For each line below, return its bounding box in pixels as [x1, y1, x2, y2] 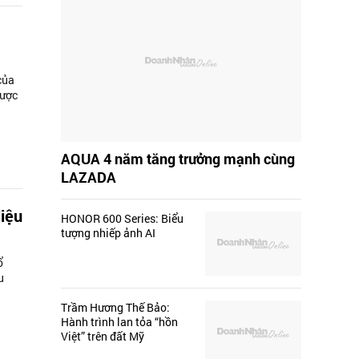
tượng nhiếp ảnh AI [61, 225, 155, 241]
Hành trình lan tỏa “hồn [61, 314, 178, 330]
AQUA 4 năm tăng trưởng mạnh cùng [61, 149, 295, 169]
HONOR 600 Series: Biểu [61, 211, 184, 227]
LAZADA [61, 167, 116, 188]
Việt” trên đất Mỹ [61, 329, 144, 345]
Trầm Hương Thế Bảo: [61, 300, 170, 316]
